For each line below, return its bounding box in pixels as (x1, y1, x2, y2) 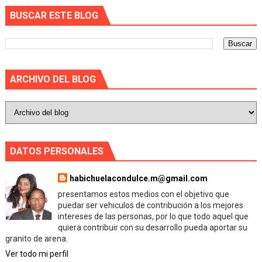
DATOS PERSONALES (9, 146, 104, 157)
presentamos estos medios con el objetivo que (58, 189, 230, 199)
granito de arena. (5, 234, 68, 243)
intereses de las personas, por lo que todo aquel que (58, 212, 249, 221)
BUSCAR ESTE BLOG (9, 10, 98, 21)
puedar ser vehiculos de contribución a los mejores (58, 201, 244, 210)
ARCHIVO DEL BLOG (9, 74, 96, 85)
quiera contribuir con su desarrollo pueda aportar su (58, 223, 248, 232)
